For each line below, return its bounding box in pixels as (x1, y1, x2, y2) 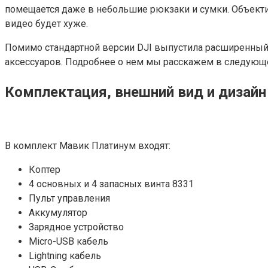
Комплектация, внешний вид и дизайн (5, 83, 266, 100)
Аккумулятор (29, 206, 87, 218)
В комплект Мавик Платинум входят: (5, 139, 170, 151)
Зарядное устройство (29, 221, 124, 233)
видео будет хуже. (5, 18, 88, 30)
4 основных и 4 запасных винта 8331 (29, 178, 194, 190)
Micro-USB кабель (29, 235, 108, 247)
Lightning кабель (29, 249, 101, 261)
